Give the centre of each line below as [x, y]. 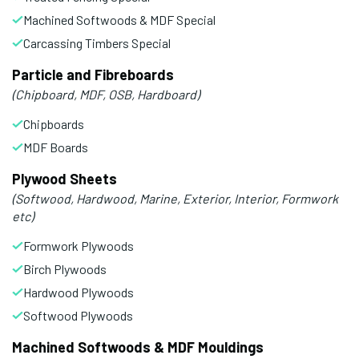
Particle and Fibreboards [93, 74]
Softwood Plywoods [78, 315]
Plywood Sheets [65, 178]
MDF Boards [56, 147]
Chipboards [54, 123]
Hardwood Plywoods [79, 292]
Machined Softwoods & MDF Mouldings [138, 347]
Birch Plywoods [65, 268]
